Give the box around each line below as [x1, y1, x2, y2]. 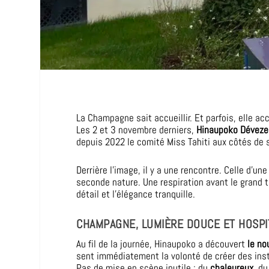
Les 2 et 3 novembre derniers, [76, 122, 197, 136]
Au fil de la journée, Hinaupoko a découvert [76, 237, 248, 251]
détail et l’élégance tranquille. [76, 187, 196, 201]
